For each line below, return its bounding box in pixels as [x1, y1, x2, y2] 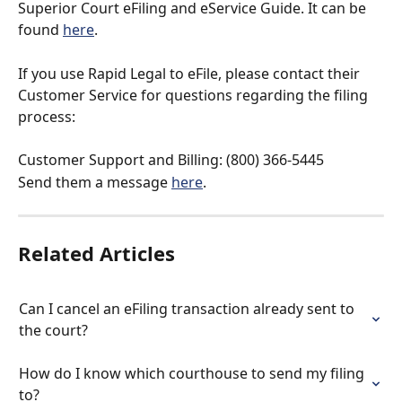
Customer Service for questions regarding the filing [18, 84, 371, 105]
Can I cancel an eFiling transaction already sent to [19, 299, 358, 319]
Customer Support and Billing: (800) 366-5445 [18, 150, 324, 170]
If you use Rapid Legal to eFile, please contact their [18, 63, 363, 83]
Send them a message [18, 171, 171, 192]
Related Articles [18, 240, 175, 267]
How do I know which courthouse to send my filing [19, 363, 368, 384]
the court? [19, 320, 88, 341]
